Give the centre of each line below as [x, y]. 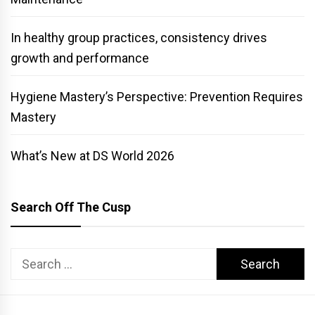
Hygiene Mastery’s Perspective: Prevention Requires [157, 97]
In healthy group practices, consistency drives [139, 38]
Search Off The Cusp [71, 207]
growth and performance [80, 58]
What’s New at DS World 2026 [92, 156]
